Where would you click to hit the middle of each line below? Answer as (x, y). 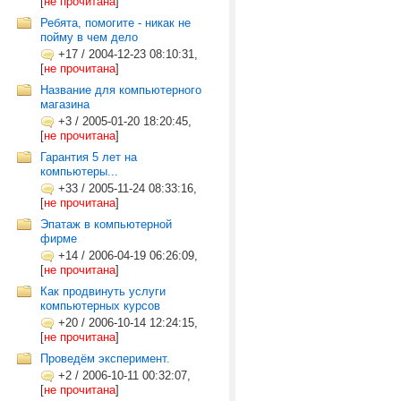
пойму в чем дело (89, 37)
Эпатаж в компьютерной (106, 224)
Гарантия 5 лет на (89, 157)
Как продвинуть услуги (103, 291)
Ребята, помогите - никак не (115, 23)
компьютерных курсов (100, 306)
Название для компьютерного (121, 90)
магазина (65, 104)
